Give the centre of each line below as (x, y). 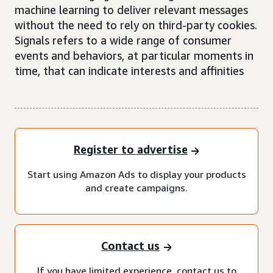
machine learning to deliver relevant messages (131, 10)
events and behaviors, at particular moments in (134, 55)
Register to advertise (130, 150)
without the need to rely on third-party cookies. (136, 25)
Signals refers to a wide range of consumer (123, 40)
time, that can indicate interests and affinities (129, 71)
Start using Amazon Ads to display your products (136, 174)
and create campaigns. (136, 187)
